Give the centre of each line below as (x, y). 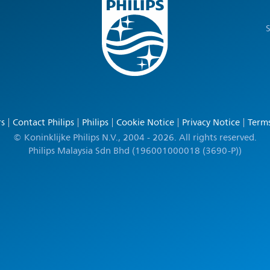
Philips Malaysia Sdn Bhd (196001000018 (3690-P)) (135, 151)
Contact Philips (43, 123)
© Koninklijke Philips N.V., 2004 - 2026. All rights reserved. (135, 138)
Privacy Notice (211, 123)
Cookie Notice (145, 123)
